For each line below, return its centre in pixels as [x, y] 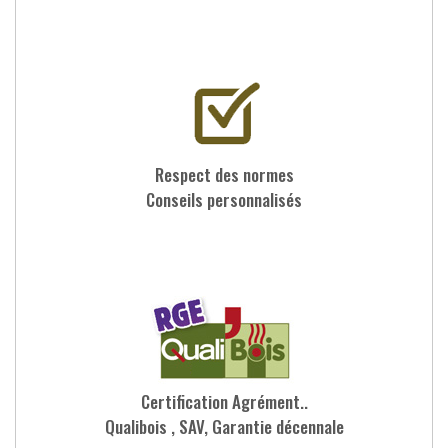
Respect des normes [224, 175]
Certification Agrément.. [224, 402]
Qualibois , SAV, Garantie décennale [224, 427]
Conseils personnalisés [224, 200]
